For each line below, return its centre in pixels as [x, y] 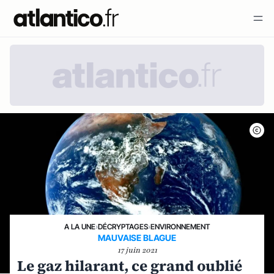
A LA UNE [80, 227]
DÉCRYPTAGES [123, 227]
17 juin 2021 [137, 250]
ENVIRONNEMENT [180, 227]
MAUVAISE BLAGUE [137, 238]
